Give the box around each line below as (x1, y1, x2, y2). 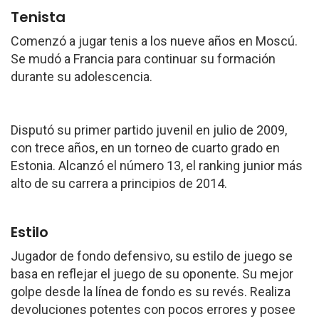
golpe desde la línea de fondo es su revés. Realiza (11, 284, 291, 299)
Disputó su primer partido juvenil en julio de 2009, (11, 122, 287, 137)
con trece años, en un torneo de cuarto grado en (11, 140, 280, 155)
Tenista (11, 7, 66, 27)
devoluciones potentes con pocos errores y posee (11, 302, 296, 317)
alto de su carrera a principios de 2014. (11, 176, 227, 191)
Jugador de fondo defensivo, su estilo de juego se (11, 249, 293, 263)
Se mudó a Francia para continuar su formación (11, 51, 276, 66)
